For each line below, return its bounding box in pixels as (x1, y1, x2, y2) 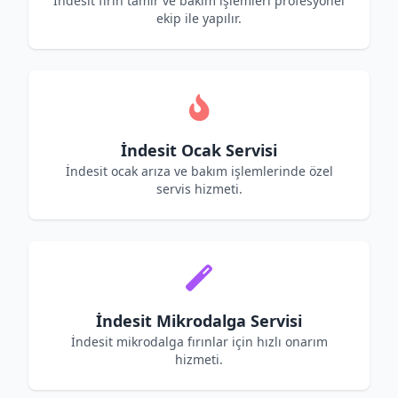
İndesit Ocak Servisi (121, 139, 277, 161)
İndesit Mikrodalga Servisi (96, 310, 302, 331)
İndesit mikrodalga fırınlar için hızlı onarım (70, 333, 328, 350)
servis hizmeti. (155, 180, 243, 197)
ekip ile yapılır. (156, 10, 242, 27)
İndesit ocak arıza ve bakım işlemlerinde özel (65, 163, 333, 179)
